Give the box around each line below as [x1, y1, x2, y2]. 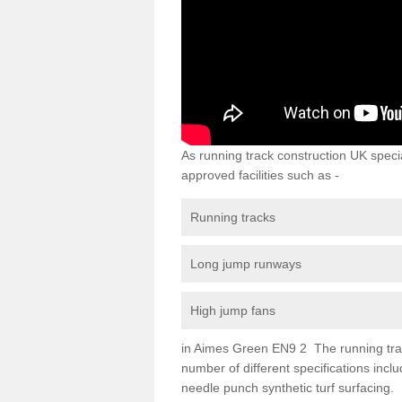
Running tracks [190, 209, 275, 224]
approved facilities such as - [181, 167, 339, 182]
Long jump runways [190, 256, 301, 271]
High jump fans [190, 302, 275, 318]
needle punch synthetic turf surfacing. [181, 380, 394, 395]
